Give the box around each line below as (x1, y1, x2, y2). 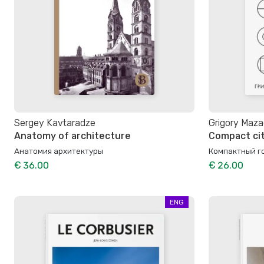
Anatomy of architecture (14, 130, 131, 142)
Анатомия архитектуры (14, 146, 103, 156)
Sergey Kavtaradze (14, 117, 95, 129)
